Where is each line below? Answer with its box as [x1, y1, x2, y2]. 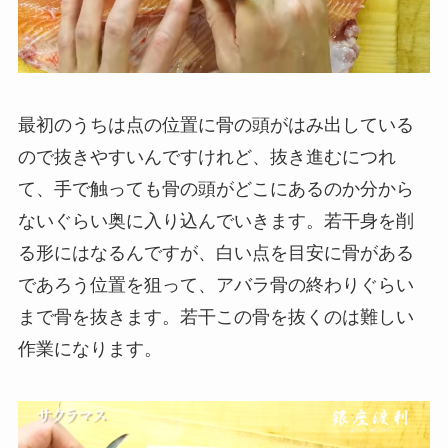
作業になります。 [17, 339, 162, 360]
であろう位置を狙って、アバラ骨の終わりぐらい [17, 275, 414, 296]
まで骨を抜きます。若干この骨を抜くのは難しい [17, 307, 414, 328]
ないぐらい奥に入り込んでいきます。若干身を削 [17, 211, 414, 232]
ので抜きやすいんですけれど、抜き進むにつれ [17, 147, 396, 168]
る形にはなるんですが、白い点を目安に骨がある [17, 243, 414, 264]
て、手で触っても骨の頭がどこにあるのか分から [17, 179, 414, 200]
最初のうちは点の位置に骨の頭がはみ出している [17, 115, 414, 136]
